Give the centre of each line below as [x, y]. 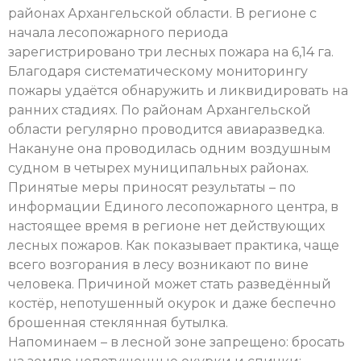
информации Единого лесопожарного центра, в [173, 206]
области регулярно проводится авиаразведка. [166, 129]
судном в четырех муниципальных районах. [158, 168]
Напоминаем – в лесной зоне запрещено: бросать [176, 342]
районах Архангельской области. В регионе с [162, 13]
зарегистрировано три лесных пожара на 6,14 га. [171, 52]
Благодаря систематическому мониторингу [158, 71]
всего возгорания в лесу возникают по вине [158, 264]
